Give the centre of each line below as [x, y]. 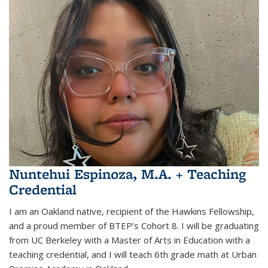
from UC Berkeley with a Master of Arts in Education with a [130, 240]
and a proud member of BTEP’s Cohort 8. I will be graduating [134, 226]
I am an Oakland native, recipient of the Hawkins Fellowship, [132, 211]
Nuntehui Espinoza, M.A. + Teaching [127, 174]
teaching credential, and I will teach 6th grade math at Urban [133, 255]
